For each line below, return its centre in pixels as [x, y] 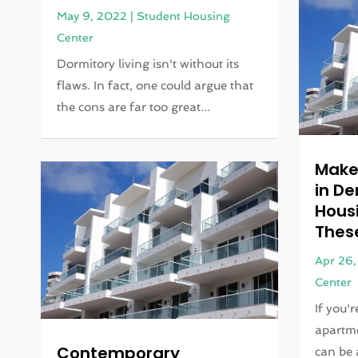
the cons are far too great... [134, 107]
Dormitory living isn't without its [148, 64]
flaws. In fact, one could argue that [155, 86]
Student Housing [183, 16]
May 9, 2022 [92, 16]
